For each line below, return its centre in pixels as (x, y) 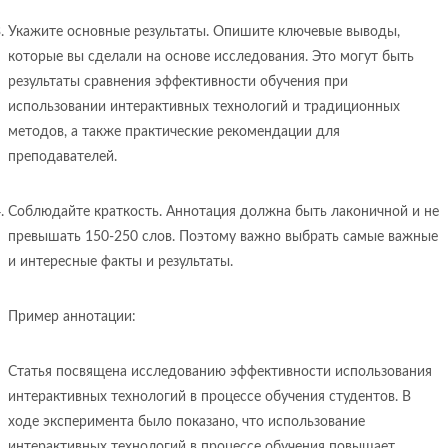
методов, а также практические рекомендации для (174, 132)
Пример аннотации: (72, 317)
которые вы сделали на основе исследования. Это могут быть (211, 57)
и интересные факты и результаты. (120, 262)
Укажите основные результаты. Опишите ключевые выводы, (204, 32)
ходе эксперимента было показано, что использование (186, 422)
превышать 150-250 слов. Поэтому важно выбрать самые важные (223, 237)
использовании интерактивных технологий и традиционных (204, 107)
